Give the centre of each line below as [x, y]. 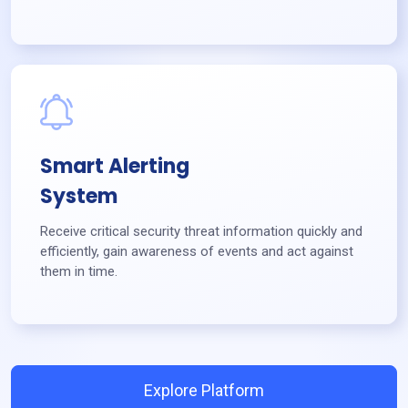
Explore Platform [204, 390]
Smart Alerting [115, 166]
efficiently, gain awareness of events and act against [197, 251]
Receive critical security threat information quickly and [201, 231]
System [79, 196]
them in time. [79, 271]
